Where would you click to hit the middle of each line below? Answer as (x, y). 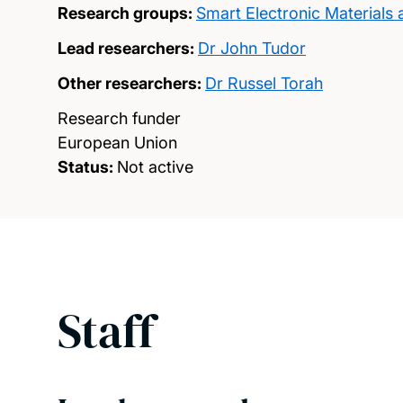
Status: (85, 167)
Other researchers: (130, 83)
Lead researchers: (126, 48)
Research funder (119, 118)
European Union (117, 143)
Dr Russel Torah (264, 83)
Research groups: (125, 13)
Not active (155, 167)
